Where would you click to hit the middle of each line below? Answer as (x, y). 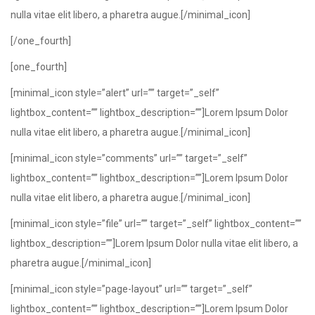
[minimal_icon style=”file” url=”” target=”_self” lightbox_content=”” (156, 224)
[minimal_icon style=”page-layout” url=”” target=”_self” (131, 289)
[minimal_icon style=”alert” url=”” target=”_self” (115, 93)
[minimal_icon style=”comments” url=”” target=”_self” (129, 158)
